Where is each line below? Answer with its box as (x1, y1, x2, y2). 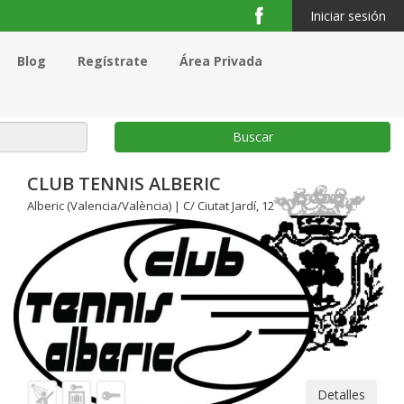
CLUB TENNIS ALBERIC (27, 171, 221, 196)
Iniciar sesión (310, 7, 386, 24)
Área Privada (179, 52, 262, 69)
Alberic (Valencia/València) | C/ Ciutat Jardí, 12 (27, 197, 274, 214)
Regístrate (78, 52, 148, 69)
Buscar (232, 128, 273, 145)
